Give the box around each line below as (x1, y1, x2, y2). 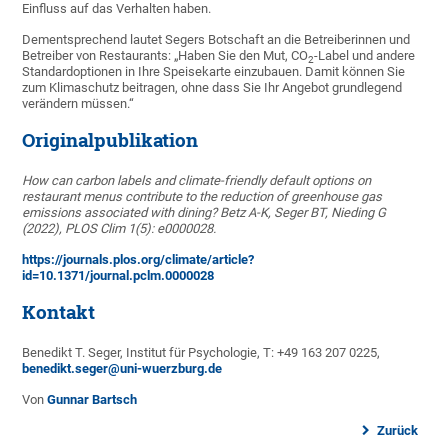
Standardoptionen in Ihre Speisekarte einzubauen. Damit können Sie (22, 64, 406, 80)
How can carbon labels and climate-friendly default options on (22, 173, 372, 189)
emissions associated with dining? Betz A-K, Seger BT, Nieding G (22, 205, 387, 221)
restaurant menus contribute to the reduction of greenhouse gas (22, 189, 383, 205)
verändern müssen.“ (22, 96, 135, 112)
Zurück (373, 423, 418, 439)
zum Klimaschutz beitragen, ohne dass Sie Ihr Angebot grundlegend (22, 80, 403, 96)
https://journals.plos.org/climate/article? (22, 252, 255, 268)
